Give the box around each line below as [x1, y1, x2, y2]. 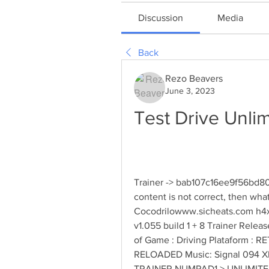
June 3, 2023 [165, 86, 215, 95]
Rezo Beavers [165, 73, 223, 83]
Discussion [138, 13, 184, 23]
